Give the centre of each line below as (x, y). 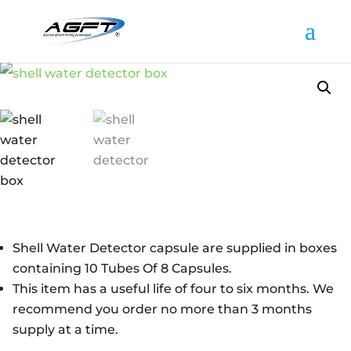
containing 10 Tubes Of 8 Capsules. (122, 268)
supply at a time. (65, 329)
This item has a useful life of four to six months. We (173, 288)
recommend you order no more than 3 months (162, 309)
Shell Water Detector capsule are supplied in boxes (175, 248)
